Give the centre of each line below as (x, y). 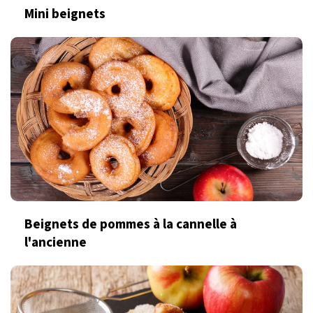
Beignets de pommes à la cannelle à (131, 225)
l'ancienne (56, 243)
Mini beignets (65, 14)
